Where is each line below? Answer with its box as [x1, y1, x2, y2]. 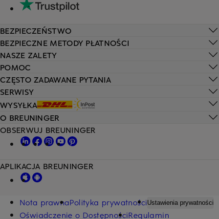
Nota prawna [20, 197, 70, 208]
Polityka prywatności [69, 197, 148, 208]
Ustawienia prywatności [147, 199, 214, 207]
